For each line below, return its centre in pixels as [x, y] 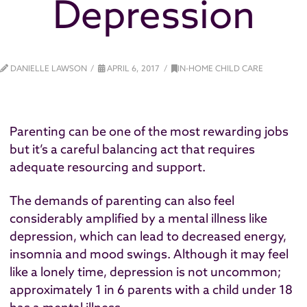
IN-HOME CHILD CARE [220, 69]
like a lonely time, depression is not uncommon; [145, 272]
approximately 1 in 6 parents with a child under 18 [151, 290]
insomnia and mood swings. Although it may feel [149, 254]
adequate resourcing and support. [108, 167]
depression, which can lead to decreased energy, [148, 236]
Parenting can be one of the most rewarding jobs [149, 131]
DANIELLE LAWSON [48, 69]
